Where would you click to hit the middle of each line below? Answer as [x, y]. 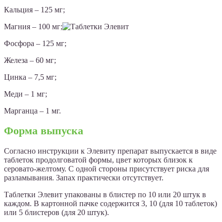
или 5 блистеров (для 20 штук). [56, 212]
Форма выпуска [44, 131]
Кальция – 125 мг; [34, 10]
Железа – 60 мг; [30, 60]
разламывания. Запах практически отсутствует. [84, 177]
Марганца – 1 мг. [32, 111]
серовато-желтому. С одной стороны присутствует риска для [107, 168]
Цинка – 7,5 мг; [30, 77]
